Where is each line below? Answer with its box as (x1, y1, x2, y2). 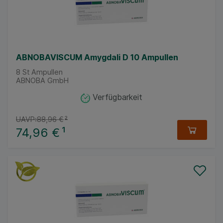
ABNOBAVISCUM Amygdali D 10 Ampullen (16, 52, 178, 62)
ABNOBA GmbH (16, 76, 69, 85)
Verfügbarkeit (93, 92, 142, 102)
